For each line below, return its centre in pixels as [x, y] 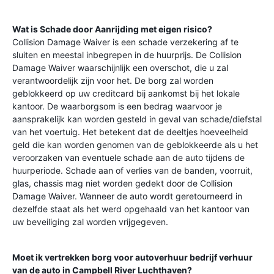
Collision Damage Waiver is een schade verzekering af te [125, 42]
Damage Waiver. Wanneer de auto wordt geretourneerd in [127, 196]
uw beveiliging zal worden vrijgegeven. [90, 222]
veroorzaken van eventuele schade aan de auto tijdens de [128, 157]
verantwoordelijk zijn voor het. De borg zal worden [113, 80]
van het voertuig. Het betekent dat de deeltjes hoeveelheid [130, 132]
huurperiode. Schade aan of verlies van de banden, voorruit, [132, 170]
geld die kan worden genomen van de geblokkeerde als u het [135, 145]
